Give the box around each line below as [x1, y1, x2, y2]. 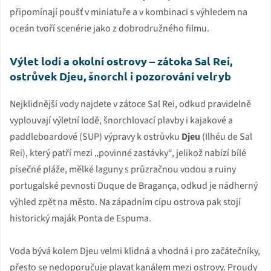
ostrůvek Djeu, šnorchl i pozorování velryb [10, 69, 231, 83]
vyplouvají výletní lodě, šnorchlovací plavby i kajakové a [10, 114, 233, 128]
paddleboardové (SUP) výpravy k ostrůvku [10, 130, 181, 144]
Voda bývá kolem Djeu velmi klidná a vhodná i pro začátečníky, [10, 244, 260, 258]
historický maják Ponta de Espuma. [10, 212, 151, 226]
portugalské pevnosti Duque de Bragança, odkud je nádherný [10, 179, 258, 193]
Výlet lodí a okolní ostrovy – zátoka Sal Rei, [10, 54, 232, 68]
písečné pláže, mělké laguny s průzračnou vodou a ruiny [10, 163, 236, 177]
